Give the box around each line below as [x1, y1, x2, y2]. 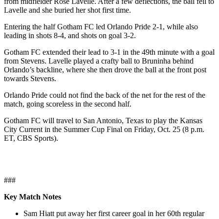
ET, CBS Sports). [4, 134, 58, 143]
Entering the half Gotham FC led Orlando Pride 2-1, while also [4, 22, 198, 31]
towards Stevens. [4, 74, 56, 83]
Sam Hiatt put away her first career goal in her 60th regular [23, 209, 204, 218]
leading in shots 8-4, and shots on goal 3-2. [4, 31, 136, 40]
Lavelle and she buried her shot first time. [4, 6, 131, 15]
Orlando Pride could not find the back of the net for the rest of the [4, 91, 205, 100]
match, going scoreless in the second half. [4, 100, 131, 109]
